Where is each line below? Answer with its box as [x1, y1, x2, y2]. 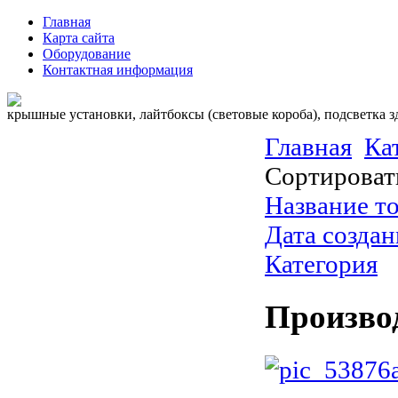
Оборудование [43, 46, 131, 61]
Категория [265, 250, 378, 278]
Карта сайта [43, 30, 115, 45]
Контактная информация [43, 62, 193, 77]
